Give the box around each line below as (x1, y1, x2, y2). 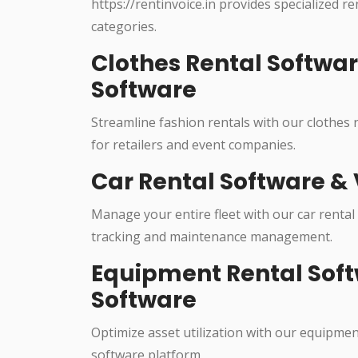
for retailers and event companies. (91, 135, 296, 153)
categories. (91, 17, 157, 35)
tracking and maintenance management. (91, 227, 332, 245)
